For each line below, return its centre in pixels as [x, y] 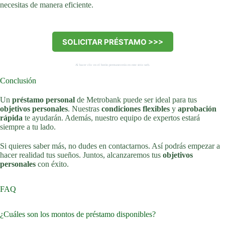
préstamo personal [43, 100]
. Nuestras [85, 109]
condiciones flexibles [136, 109]
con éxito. [52, 164]
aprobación [197, 109]
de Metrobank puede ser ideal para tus [136, 100]
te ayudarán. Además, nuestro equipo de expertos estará [111, 118]
